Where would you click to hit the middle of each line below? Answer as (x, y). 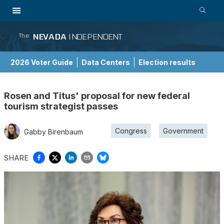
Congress (131, 130)
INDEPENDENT (95, 37)
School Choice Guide (48, 83)
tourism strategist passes (61, 106)
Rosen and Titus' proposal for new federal (97, 96)
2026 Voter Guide (42, 62)
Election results (167, 62)
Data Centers (106, 62)
